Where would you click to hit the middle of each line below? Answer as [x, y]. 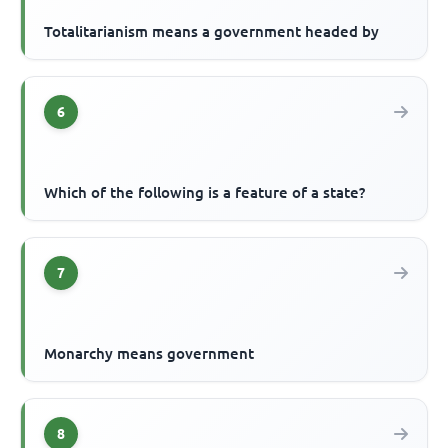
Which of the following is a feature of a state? [205, 192]
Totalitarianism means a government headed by [212, 31]
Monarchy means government [149, 353]
